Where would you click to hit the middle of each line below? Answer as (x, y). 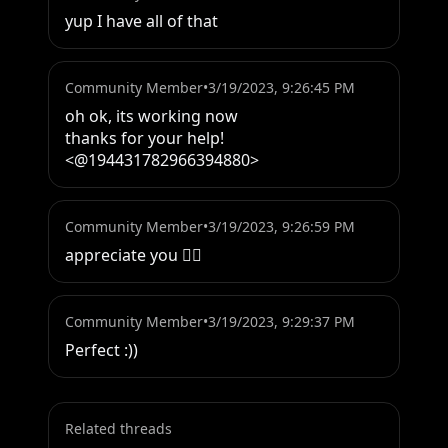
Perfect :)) (101, 350)
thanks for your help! (144, 138)
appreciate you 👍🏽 (133, 255)
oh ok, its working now (151, 116)
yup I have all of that (141, 21)
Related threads (118, 429)
